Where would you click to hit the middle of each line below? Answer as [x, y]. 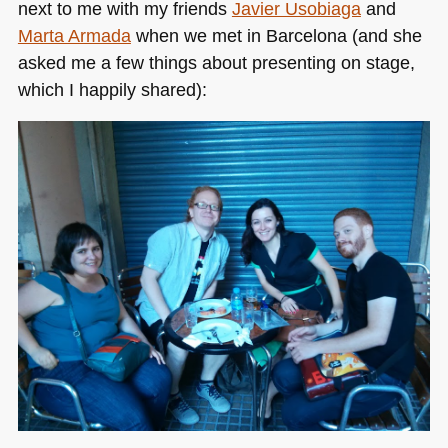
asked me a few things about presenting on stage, [216, 62]
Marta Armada [74, 35]
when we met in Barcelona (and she [276, 35]
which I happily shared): [112, 89]
